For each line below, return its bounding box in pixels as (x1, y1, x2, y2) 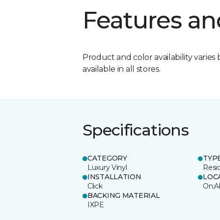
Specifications (82, 120, 189, 139)
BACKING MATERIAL (87, 191, 160, 200)
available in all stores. (82, 64, 161, 74)
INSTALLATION (87, 172, 141, 181)
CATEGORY (87, 153, 127, 163)
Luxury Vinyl (87, 163, 127, 172)
